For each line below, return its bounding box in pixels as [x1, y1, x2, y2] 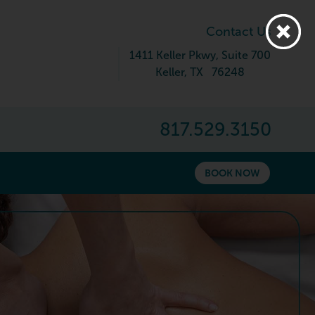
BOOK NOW [205, 167, 260, 179]
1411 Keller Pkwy [129, 49, 216, 61]
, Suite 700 [216, 49, 271, 61]
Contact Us [206, 25, 271, 39]
